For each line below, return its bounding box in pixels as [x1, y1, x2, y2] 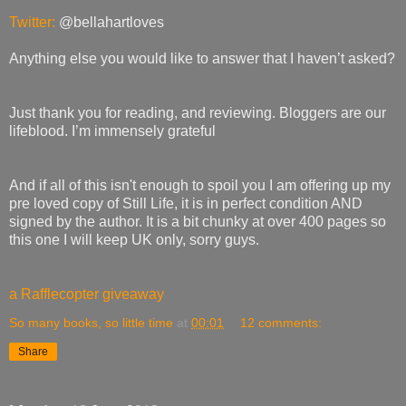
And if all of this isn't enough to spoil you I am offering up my [9, 177, 391, 193]
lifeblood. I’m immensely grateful [9, 122, 216, 139]
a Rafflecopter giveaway [9, 285, 164, 302]
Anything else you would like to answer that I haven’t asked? [9, 50, 395, 66]
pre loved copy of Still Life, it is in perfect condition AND [9, 195, 362, 211]
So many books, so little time [9, 314, 173, 330]
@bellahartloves [55, 14, 164, 30]
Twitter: [9, 14, 55, 30]
